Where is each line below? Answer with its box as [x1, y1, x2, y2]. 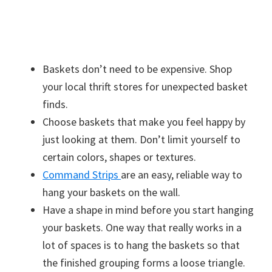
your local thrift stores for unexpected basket [42, 79, 248, 93]
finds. [42, 97, 68, 111]
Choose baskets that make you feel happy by [42, 114, 245, 129]
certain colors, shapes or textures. [42, 149, 196, 164]
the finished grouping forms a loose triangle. [42, 255, 245, 270]
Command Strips [42, 167, 121, 182]
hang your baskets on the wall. [42, 185, 180, 199]
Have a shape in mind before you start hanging [42, 202, 254, 217]
